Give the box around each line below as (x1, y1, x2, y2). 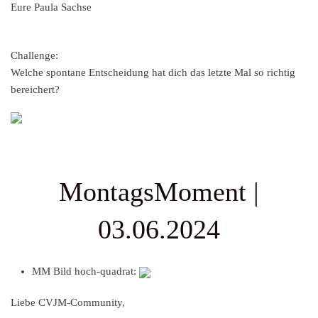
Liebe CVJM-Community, (11, 297, 125, 309)
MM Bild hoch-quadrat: (32, 265, 139, 278)
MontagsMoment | (59, 177, 259, 207)
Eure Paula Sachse (11, 1, 92, 13)
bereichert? (11, 84, 60, 96)
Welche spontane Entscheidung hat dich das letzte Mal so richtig (11, 67, 295, 79)
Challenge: (11, 50, 58, 62)
